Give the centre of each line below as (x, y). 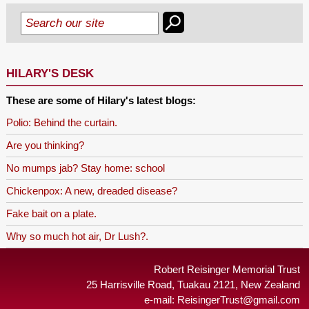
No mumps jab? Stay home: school (85, 168)
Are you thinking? (45, 145)
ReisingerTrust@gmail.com (238, 300)
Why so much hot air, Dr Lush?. (77, 236)
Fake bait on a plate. (51, 213)
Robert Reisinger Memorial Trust (227, 269)
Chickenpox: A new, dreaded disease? (91, 191)
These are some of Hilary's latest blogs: (101, 100)
